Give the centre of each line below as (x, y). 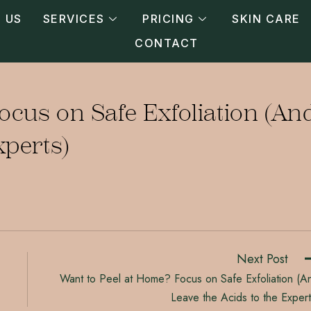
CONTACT (167, 43)
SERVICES (74, 19)
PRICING (168, 19)
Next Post (263, 259)
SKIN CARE (266, 19)
